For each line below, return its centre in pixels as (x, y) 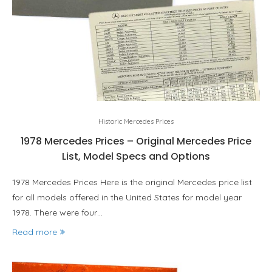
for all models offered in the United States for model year (127, 197)
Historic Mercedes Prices (136, 121)
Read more (35, 232)
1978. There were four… (57, 212)
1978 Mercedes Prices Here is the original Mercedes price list (132, 182)
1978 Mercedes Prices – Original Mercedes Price (136, 141)
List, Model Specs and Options (136, 156)
